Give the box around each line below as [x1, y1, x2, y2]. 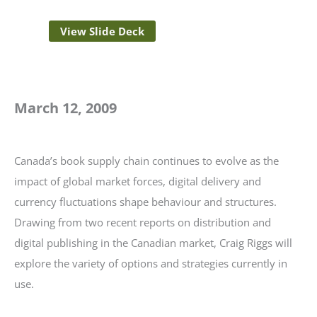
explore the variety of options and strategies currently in [14, 255, 287, 270]
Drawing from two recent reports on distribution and [14, 214, 271, 229]
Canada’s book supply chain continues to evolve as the [14, 153, 279, 168]
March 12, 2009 [14, 98, 117, 117]
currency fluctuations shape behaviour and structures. [14, 194, 277, 209]
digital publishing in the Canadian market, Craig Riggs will [14, 235, 292, 250]
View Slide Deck [60, 24, 145, 39]
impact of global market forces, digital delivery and [14, 173, 261, 188]
